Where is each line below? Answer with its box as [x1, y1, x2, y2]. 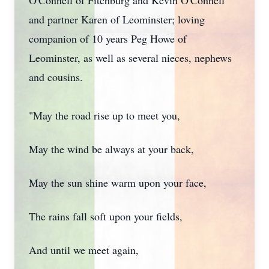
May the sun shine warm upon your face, [29, 175, 207, 190]
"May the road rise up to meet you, [29, 108, 180, 122]
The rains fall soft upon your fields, [29, 209, 183, 223]
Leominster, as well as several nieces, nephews [29, 50, 232, 65]
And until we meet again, [29, 243, 139, 257]
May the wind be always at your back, [29, 142, 194, 156]
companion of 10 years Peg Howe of [29, 31, 187, 46]
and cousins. [29, 70, 86, 84]
